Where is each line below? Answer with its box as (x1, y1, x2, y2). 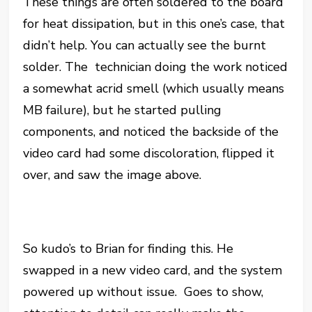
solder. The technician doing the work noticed (23, 58, 288, 75)
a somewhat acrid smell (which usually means (23, 79, 285, 97)
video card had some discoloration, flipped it (23, 144, 275, 162)
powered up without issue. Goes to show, (23, 283, 264, 300)
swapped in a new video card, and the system (23, 261, 283, 279)
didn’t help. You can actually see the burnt (23, 36, 267, 54)
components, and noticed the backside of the (23, 123, 279, 140)
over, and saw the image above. (23, 166, 202, 183)
